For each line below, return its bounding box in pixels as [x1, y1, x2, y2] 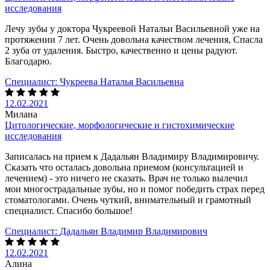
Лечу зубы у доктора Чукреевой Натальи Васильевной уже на [5, 23, 260, 34]
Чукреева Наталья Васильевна [60, 76, 184, 87]
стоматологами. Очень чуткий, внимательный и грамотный [5, 194, 251, 205]
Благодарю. [5, 55, 52, 66]
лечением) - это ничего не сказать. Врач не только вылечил [5, 172, 248, 183]
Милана [5, 108, 37, 119]
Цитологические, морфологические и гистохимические [5, 119, 234, 130]
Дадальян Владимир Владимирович [60, 225, 207, 236]
